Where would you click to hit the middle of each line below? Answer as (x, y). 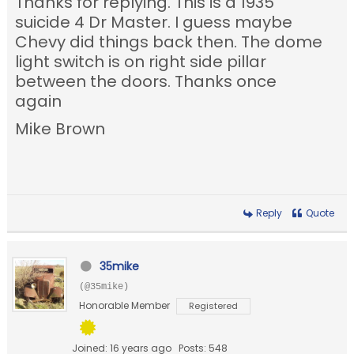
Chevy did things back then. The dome (169, 42)
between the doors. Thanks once (146, 82)
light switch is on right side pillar (141, 62)
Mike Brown (60, 129)
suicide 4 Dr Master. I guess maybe (154, 23)
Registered (214, 306)
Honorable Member (125, 306)
